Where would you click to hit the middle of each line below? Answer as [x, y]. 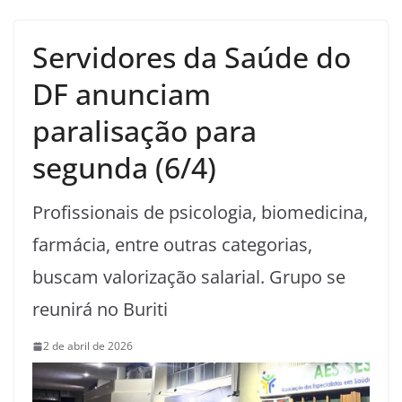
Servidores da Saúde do [192, 57]
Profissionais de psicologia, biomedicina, [200, 213]
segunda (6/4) [124, 168]
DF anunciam [122, 94]
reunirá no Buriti [100, 310]
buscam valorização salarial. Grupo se [189, 277]
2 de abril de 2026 [88, 346]
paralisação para [144, 131]
